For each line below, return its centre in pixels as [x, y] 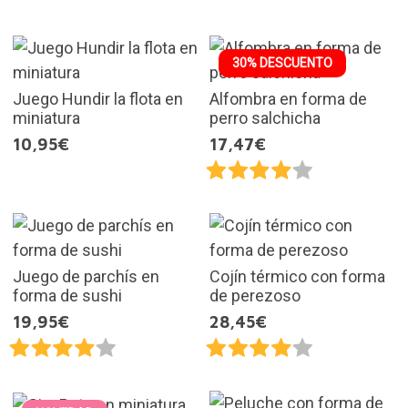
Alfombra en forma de [288, 98]
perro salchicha [265, 117]
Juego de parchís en [86, 276]
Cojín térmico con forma [297, 276]
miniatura [46, 117]
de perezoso [255, 295]
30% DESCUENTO [282, 62]
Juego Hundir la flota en [97, 98]
